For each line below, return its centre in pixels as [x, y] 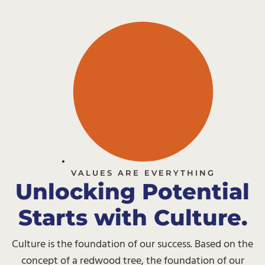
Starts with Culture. [132, 217]
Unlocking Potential [132, 191]
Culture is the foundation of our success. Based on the [132, 244]
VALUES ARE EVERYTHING [143, 172]
